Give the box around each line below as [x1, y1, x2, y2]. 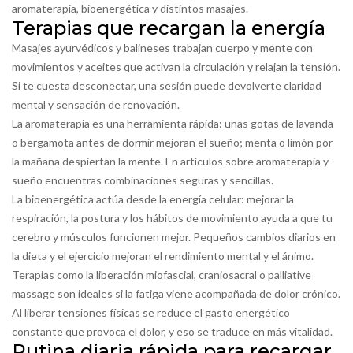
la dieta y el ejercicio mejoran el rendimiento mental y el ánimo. [12, 249, 314, 262]
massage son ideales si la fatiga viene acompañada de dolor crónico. [12, 287, 340, 300]
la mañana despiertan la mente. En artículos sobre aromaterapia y [12, 154, 329, 168]
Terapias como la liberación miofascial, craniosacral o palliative [12, 268, 311, 281]
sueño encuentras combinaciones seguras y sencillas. [12, 173, 273, 187]
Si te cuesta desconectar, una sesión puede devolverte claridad [12, 79, 321, 92]
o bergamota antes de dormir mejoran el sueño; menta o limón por [12, 136, 333, 149]
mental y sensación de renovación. [12, 98, 180, 111]
